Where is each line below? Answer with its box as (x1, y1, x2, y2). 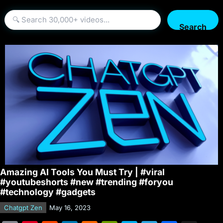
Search (179, 22, 207, 32)
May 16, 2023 (49, 203, 91, 212)
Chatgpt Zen (4, 203, 42, 212)
